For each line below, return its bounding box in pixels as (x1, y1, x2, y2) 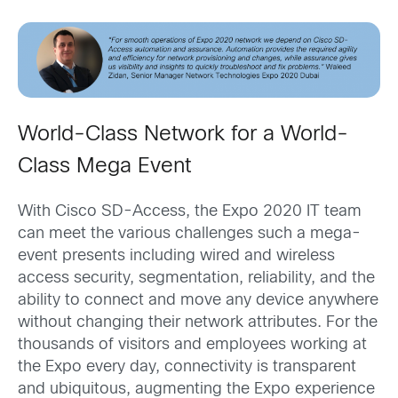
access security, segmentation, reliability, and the (18, 270, 375, 286)
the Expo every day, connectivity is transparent (18, 359, 356, 375)
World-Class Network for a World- (18, 124, 348, 145)
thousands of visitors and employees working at (18, 337, 367, 353)
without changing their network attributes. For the (18, 314, 378, 330)
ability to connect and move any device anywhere (18, 292, 378, 308)
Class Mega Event (18, 156, 191, 177)
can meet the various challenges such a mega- (18, 226, 361, 242)
